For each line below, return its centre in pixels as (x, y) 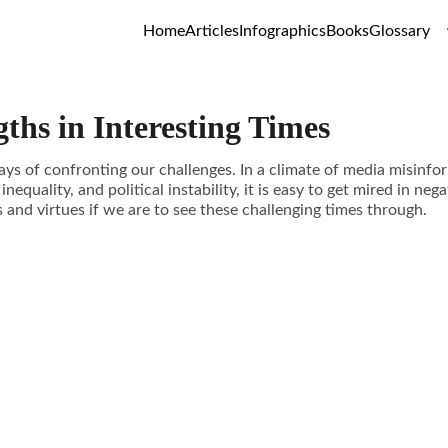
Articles (212, 31)
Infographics (282, 31)
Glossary (399, 31)
